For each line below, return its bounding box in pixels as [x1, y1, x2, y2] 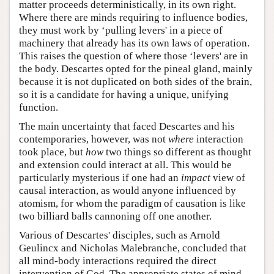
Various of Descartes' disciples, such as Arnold [19, 229, 220, 241]
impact [181, 171, 210, 183]
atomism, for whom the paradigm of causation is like [19, 197, 246, 209]
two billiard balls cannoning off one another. [19, 210, 212, 222]
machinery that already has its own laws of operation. [19, 37, 250, 49]
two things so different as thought [103, 146, 251, 158]
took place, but [19, 146, 86, 158]
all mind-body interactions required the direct [19, 254, 217, 267]
